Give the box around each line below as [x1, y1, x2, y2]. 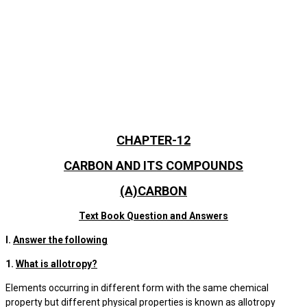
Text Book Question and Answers [79, 210, 228, 221]
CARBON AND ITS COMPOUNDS [64, 158, 243, 173]
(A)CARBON [120, 184, 187, 198]
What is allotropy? [16, 258, 97, 269]
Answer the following [13, 234, 108, 245]
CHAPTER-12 [116, 133, 191, 147]
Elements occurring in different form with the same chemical [5, 282, 269, 293]
